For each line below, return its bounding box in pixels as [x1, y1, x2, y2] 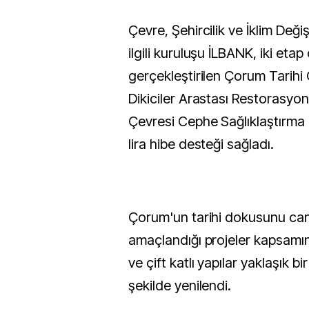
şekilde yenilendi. [128, 277, 232, 294]
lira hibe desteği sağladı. [128, 136, 277, 152]
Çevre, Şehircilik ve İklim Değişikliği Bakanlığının [128, 22, 138, 39]
